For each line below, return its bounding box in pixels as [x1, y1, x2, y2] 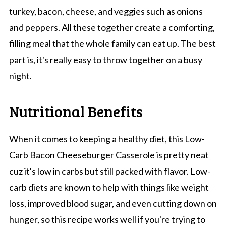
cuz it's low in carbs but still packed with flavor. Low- [9, 165, 210, 177]
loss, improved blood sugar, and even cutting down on [9, 197, 217, 209]
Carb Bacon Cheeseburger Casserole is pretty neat [9, 149, 209, 160]
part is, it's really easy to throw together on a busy [9, 53, 202, 65]
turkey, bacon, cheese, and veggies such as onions [9, 5, 203, 17]
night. [9, 70, 32, 81]
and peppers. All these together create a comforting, [9, 21, 215, 33]
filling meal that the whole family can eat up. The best [9, 37, 216, 49]
